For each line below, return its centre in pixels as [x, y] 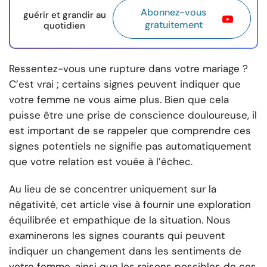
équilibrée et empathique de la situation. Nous [120, 220]
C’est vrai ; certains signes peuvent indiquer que [125, 84]
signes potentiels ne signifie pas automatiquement [130, 146]
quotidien [65, 26]
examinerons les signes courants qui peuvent [117, 236]
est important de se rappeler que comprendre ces [130, 131]
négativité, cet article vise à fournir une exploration [130, 205]
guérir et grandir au [64, 15]
